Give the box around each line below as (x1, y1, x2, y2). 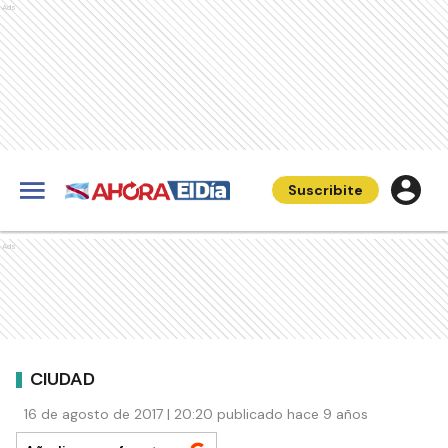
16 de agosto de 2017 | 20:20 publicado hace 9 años (24, 405, 368, 423)
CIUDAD (30, 366, 95, 391)
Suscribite (288, 181, 363, 199)
